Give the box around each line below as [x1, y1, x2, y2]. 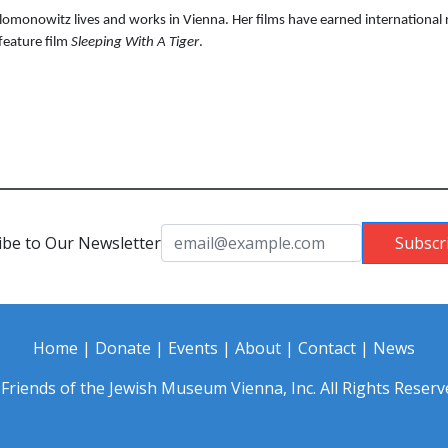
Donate [95, 337, 151, 360]
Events [168, 337, 218, 360]
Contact [298, 337, 356, 360]
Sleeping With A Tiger [71, 35, 199, 51]
